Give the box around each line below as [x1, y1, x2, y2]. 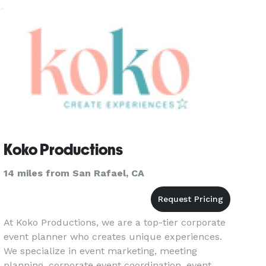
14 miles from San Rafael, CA [4, 167, 145, 179]
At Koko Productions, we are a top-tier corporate [4, 217, 226, 228]
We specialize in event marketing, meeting [4, 245, 198, 256]
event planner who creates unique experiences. [4, 231, 223, 242]
